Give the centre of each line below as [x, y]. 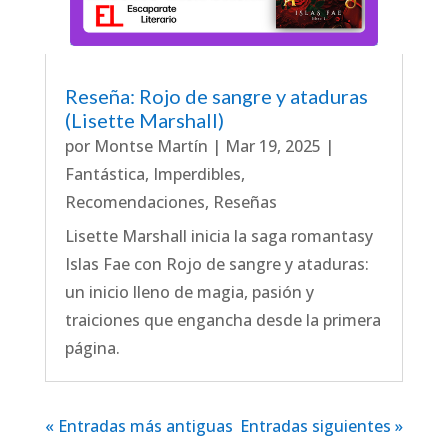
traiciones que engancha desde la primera [222, 320]
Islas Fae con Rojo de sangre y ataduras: [216, 264]
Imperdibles [196, 174]
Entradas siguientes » [322, 426]
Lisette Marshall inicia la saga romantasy [218, 236]
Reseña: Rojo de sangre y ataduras [216, 96]
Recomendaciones [134, 202]
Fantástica [104, 174]
